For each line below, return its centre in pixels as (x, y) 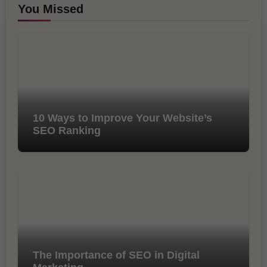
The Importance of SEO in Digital (116, 255)
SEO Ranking (66, 130)
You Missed (50, 9)
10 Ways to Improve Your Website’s (122, 118)
